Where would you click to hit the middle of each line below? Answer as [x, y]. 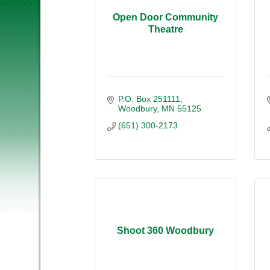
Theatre [165, 30]
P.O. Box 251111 [149, 99]
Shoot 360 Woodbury [165, 231]
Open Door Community [165, 17]
